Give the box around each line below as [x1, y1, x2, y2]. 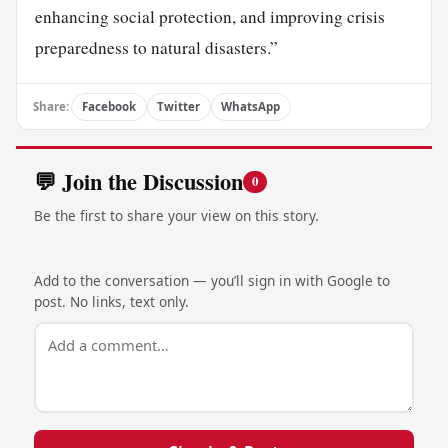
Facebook [81, 99, 136, 115]
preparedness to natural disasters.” [34, 35, 278, 59]
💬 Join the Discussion [33, 165, 243, 199]
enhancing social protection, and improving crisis [34, 4, 385, 28]
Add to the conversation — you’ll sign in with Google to [33, 270, 390, 290]
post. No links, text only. [33, 291, 189, 311]
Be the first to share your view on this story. [33, 205, 319, 225]
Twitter [157, 99, 201, 115]
